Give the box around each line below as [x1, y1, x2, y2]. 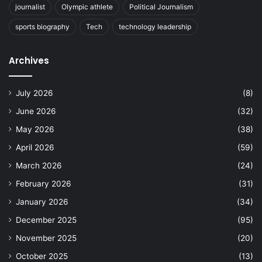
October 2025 [16, 251, 68, 261]
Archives [9, 54, 49, 67]
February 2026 [16, 178, 71, 188]
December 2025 [16, 215, 77, 225]
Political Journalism [129, 2, 193, 11]
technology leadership [119, 22, 191, 31]
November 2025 [16, 233, 77, 243]
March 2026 [16, 160, 62, 170]
